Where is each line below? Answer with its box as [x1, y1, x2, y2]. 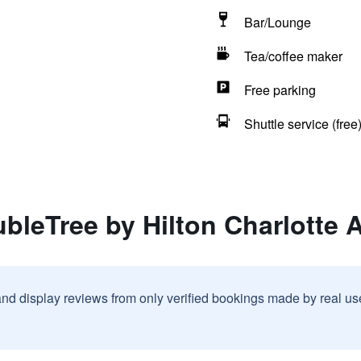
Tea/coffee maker [243, 47, 342, 65]
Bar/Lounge [243, 13, 311, 31]
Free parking [243, 81, 316, 99]
